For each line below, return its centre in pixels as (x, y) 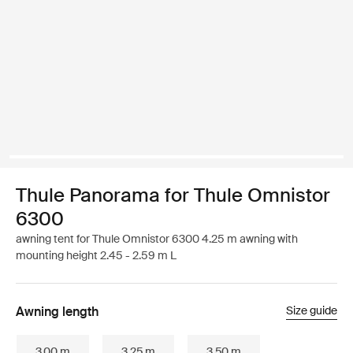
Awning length (57, 312)
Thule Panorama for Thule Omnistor (173, 195)
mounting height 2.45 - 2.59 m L (96, 255)
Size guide (312, 310)
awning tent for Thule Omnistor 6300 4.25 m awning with (157, 239)
